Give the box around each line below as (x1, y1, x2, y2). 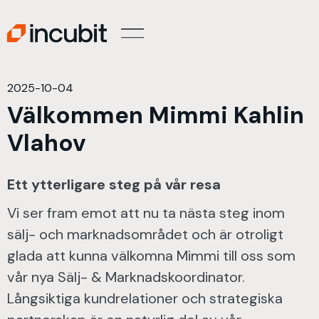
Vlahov (7, 127, 86, 158)
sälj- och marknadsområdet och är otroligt (7, 225, 283, 244)
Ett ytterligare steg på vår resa (7, 175, 221, 194)
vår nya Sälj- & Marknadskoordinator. (7, 268, 245, 286)
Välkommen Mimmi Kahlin (7, 100, 304, 130)
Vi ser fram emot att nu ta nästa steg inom (7, 204, 285, 222)
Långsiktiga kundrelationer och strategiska (7, 289, 283, 308)
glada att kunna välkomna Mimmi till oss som (7, 246, 296, 265)
